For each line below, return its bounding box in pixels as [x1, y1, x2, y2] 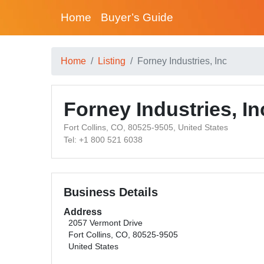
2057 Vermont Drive [68, 219, 143, 227]
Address [64, 207, 102, 217]
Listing [98, 56, 126, 66]
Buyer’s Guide [101, 11, 173, 24]
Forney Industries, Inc [137, 56, 227, 66]
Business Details [64, 186, 158, 199]
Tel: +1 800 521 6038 [64, 135, 143, 144]
